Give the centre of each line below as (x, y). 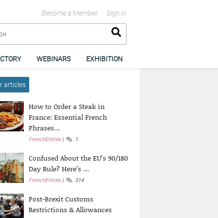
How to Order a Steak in (67, 106)
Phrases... (45, 127)
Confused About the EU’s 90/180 (79, 158)
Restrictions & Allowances (71, 209)
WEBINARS (54, 59)
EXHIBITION (105, 59)
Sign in (116, 13)
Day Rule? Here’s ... (59, 168)
